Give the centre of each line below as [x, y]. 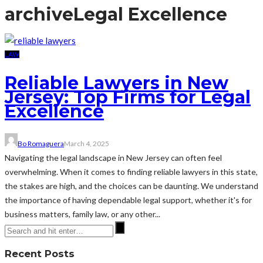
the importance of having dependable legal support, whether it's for [128, 200]
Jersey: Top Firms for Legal [128, 97]
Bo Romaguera [41, 143]
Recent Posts [40, 253]
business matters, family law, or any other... [82, 214]
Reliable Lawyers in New [117, 83]
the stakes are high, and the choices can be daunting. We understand [131, 186]
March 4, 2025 [87, 143]
